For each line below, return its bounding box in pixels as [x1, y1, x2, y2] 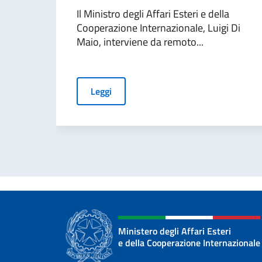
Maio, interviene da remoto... [77, 34, 204, 50]
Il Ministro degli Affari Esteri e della [77, 6, 229, 22]
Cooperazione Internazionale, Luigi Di [77, 20, 240, 36]
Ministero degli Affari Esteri [118, 224, 231, 238]
